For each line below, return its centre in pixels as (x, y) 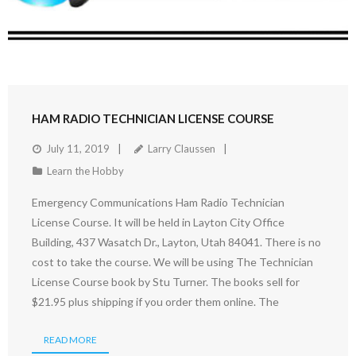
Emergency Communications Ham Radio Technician (158, 203)
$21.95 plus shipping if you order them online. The (155, 302)
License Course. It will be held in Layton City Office (158, 222)
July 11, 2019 (78, 149)
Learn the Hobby (85, 171)
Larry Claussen (182, 149)
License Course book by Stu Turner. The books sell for (166, 282)
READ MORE (70, 340)
